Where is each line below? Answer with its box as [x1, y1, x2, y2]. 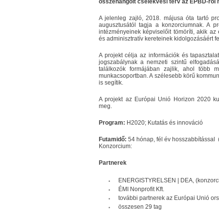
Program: [99, 119, 125, 126]
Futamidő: [99, 136, 127, 143]
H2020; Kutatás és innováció [125, 119, 203, 126]
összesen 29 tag [118, 203, 162, 210]
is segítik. [99, 79, 125, 86]
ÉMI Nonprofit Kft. [118, 186, 164, 193]
